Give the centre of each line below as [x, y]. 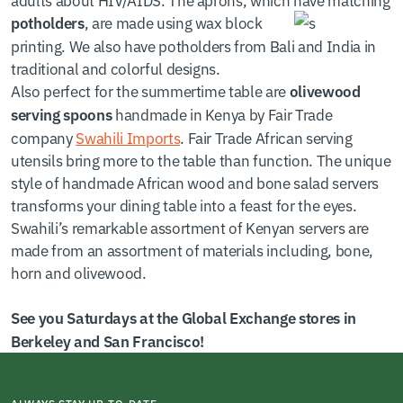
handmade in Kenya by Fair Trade [222, 114]
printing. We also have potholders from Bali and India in [193, 45]
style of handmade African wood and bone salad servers [195, 182]
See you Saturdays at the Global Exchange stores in [184, 318]
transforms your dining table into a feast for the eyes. [184, 205]
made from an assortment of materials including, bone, [192, 250]
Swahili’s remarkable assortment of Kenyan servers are [190, 227]
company [44, 137]
